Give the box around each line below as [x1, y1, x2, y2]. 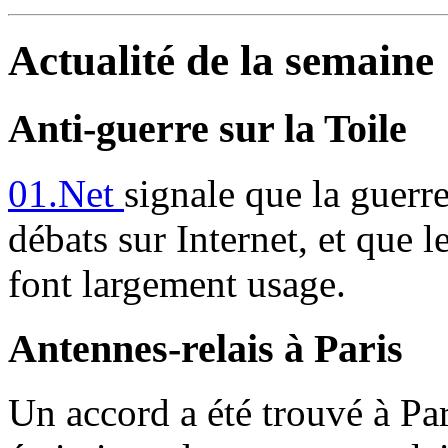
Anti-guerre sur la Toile [8, 106, 407, 152]
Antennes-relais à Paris [8, 325, 403, 371]
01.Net [8, 171, 124, 215]
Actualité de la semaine [8, 37, 434, 85]
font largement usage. [8, 261, 346, 305]
